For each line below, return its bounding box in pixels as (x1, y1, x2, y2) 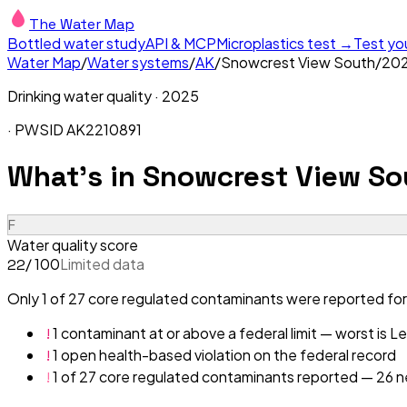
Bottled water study (7, 34, 145, 53)
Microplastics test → (216, 34, 353, 53)
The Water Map (29, 15, 134, 34)
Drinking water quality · (7, 86, 162, 105)
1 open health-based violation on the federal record (53, 344, 396, 364)
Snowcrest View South (221, 53, 375, 72)
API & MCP (145, 34, 216, 53)
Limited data (60, 253, 144, 273)
